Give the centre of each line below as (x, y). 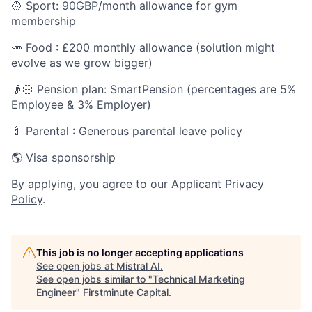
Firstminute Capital (126, 292)
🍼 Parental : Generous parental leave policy (127, 131)
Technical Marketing (199, 279)
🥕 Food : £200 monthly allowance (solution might (143, 47)
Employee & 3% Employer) (81, 104)
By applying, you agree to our (91, 184)
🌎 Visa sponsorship (63, 157)
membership (44, 21)
